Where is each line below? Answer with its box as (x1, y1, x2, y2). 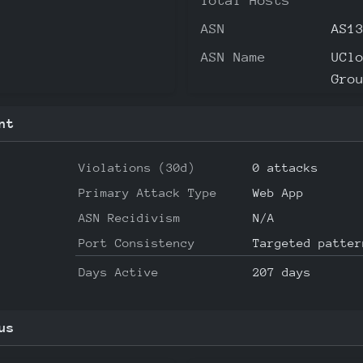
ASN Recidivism (79, 210, 181, 224)
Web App (253, 185, 305, 199)
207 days (253, 264, 312, 279)
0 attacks (253, 160, 319, 174)
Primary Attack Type (79, 185, 218, 199)
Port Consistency (79, 235, 196, 250)
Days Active (79, 264, 160, 279)
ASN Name (201, 49, 266, 65)
